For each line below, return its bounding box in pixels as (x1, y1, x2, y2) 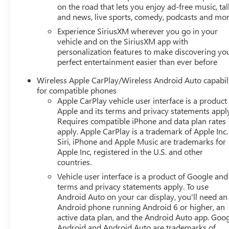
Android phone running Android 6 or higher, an (57, 201, 225, 212)
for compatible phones (37, 84, 117, 96)
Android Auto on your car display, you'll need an (57, 191, 228, 202)
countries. (57, 156, 92, 167)
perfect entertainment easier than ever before (57, 56, 218, 67)
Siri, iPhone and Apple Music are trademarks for (57, 135, 226, 147)
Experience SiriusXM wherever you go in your (57, 25, 218, 36)
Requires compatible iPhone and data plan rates (57, 115, 226, 126)
